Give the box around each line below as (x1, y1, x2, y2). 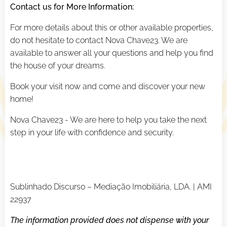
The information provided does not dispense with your (10, 215, 209, 225)
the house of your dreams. (10, 61, 105, 71)
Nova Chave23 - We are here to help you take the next (10, 115, 207, 125)
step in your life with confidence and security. (10, 128, 174, 138)
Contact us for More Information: (10, 2, 134, 12)
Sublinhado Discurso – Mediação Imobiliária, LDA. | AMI (10, 182, 212, 192)
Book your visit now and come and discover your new (10, 82, 205, 92)
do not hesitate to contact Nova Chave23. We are (10, 35, 187, 46)
